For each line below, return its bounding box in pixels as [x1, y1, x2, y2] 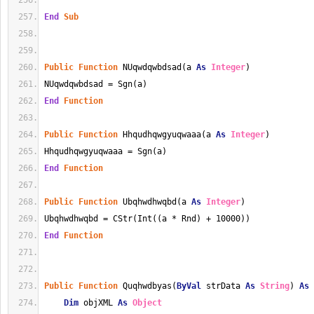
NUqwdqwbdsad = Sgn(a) [44, 79, 147, 89]
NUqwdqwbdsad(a [118, 62, 196, 72]
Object [132, 298, 162, 308]
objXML [78, 298, 118, 308]
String [260, 281, 289, 291]
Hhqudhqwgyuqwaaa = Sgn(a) [44, 146, 167, 156]
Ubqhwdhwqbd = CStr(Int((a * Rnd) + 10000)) [44, 214, 250, 224]
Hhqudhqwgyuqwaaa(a [118, 130, 216, 139]
